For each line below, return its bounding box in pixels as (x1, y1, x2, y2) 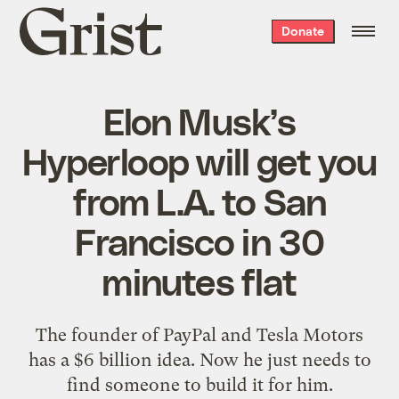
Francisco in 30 (74, 217, 325, 263)
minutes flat (102, 257, 297, 303)
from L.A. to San (72, 177, 327, 223)
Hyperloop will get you (21, 137, 378, 183)
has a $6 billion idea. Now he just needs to (28, 348, 371, 370)
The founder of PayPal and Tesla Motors (36, 323, 363, 346)
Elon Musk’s (102, 97, 297, 142)
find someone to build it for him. (66, 373, 333, 395)
